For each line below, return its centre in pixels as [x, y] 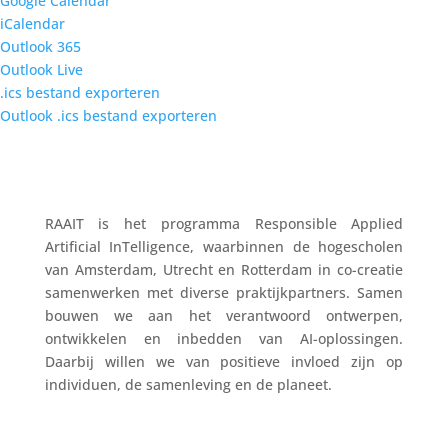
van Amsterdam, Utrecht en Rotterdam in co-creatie [224, 269]
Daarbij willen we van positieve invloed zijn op [224, 361]
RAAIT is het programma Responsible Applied [224, 223]
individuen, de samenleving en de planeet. [188, 384]
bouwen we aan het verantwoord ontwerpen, [224, 315]
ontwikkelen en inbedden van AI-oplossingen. [224, 338]
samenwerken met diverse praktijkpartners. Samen [224, 292]
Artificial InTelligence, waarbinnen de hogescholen [224, 246]
